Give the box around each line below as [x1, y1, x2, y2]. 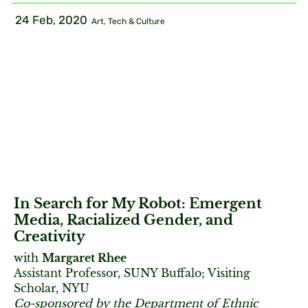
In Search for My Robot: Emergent [14, 195, 262, 212]
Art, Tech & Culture [91, 16, 165, 26]
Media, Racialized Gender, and [14, 211, 233, 228]
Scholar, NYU [14, 280, 89, 295]
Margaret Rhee [42, 250, 126, 265]
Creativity [14, 228, 85, 245]
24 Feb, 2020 [15, 13, 87, 27]
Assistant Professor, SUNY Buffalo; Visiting [14, 265, 250, 280]
